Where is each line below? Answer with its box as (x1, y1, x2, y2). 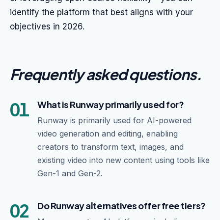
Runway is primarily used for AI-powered (37, 115, 192, 125)
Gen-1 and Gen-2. (37, 168, 103, 178)
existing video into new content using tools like (37, 155, 210, 165)
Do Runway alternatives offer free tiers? (37, 200, 206, 211)
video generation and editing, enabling (37, 129, 178, 138)
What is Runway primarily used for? (37, 99, 184, 110)
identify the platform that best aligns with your (10, 7, 193, 17)
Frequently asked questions (10, 65, 196, 83)
